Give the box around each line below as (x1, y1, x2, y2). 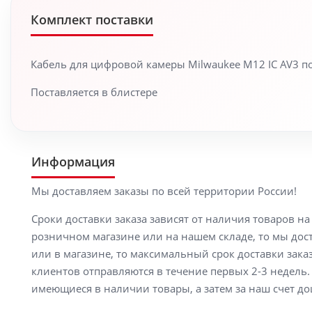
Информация (31, 153, 115, 170)
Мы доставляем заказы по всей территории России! (31, 184, 297, 198)
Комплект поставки (31, 11, 153, 28)
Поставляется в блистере (31, 85, 157, 99)
